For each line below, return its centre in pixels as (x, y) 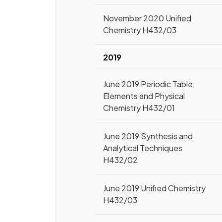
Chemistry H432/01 (139, 108)
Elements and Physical (144, 96)
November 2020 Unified (147, 18)
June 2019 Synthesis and (148, 136)
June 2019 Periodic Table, (149, 84)
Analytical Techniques (143, 148)
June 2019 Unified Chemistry (155, 188)
